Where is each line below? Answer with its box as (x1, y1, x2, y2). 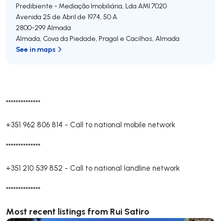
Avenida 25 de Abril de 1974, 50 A (16, 12, 117, 21)
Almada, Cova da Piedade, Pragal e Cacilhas (16, 34, 152, 43)
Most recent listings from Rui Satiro (6, 205, 149, 217)
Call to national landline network (70, 163, 180, 173)
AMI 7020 (138, 1, 167, 10)
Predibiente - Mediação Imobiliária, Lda (16, 1, 137, 10)
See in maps (16, 44, 56, 54)
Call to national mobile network (70, 119, 175, 129)
